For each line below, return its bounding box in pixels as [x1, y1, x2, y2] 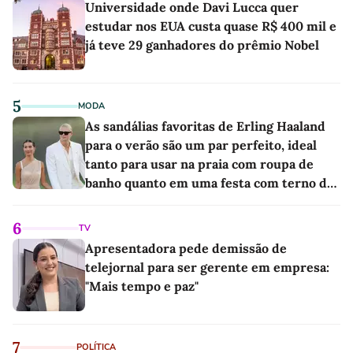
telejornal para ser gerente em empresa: [85, 258, 329, 275]
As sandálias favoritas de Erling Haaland [85, 117, 325, 134]
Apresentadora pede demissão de [85, 240, 287, 256]
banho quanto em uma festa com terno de [85, 174, 334, 191]
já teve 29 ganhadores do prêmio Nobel [85, 36, 319, 53]
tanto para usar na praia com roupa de [85, 155, 314, 172]
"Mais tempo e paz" [85, 277, 199, 294]
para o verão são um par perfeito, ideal [85, 136, 317, 153]
